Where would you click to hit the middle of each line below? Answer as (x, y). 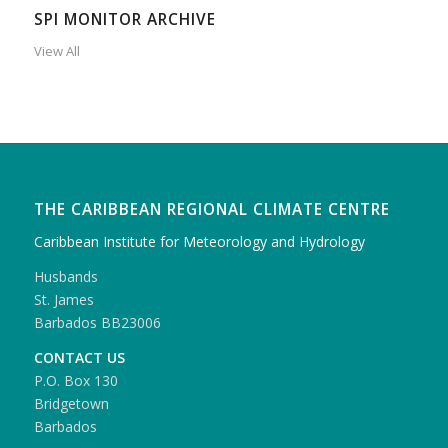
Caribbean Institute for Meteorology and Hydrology (199, 241)
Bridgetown (71, 403)
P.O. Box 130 (75, 380)
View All (56, 50)
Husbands (65, 276)
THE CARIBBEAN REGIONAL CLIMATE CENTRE (211, 209)
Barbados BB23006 (97, 322)
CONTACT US (79, 357)
